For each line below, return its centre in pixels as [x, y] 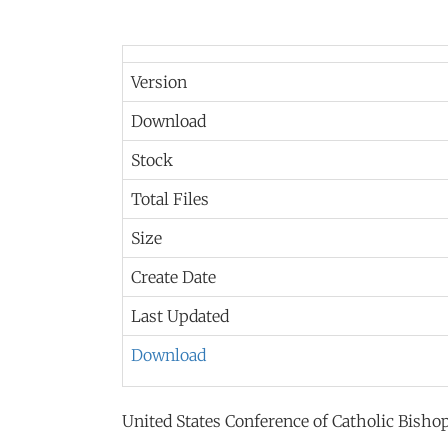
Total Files [170, 198]
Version [159, 81]
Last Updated [180, 315]
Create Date [173, 276]
